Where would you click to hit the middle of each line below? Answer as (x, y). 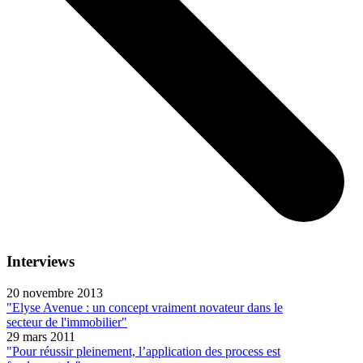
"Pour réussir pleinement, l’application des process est (143, 351)
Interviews (41, 262)
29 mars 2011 (41, 336)
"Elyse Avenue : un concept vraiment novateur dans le (145, 307)
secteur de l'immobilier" (67, 322)
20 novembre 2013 (55, 293)
